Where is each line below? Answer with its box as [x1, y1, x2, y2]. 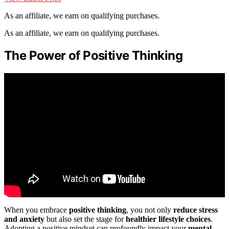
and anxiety [4, 214, 44, 223]
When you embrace [4, 205, 69, 214]
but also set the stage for [44, 214, 126, 223]
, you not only [126, 205, 173, 214]
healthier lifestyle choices [126, 214, 211, 223]
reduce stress [173, 205, 218, 214]
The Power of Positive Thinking [4, 48, 182, 63]
